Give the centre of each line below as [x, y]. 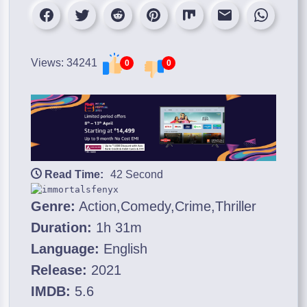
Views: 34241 [66, 62]
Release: [59, 270]
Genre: [53, 207]
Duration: [62, 228]
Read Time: [74, 175]
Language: [65, 249]
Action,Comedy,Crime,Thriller [166, 207]
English [124, 249]
